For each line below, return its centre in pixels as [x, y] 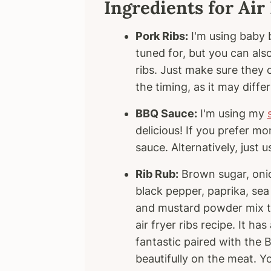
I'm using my [232, 113]
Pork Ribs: [162, 36]
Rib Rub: [157, 174]
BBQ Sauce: [166, 113]
